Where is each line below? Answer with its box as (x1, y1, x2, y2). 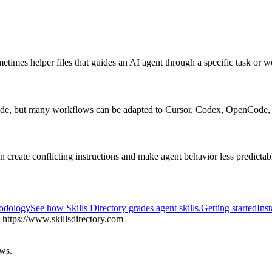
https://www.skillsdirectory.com (2, 214, 123, 225)
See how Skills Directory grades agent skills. (30, 203, 201, 214)
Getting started (201, 203, 257, 214)
